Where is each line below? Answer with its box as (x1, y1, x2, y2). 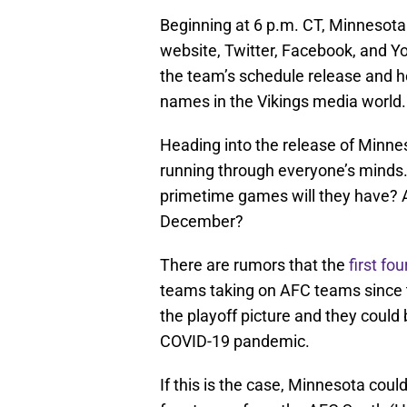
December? (160, 212, 243, 232)
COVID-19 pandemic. (160, 332, 310, 352)
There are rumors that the (160, 255, 349, 275)
